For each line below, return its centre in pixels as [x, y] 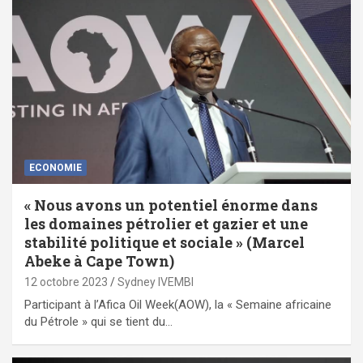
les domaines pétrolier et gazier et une [166, 224]
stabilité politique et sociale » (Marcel [164, 243]
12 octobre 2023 [66, 282]
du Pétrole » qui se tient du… [98, 322]
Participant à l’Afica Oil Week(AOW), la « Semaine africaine [178, 305]
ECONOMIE [56, 168]
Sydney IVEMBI [156, 282]
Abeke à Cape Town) [99, 261]
